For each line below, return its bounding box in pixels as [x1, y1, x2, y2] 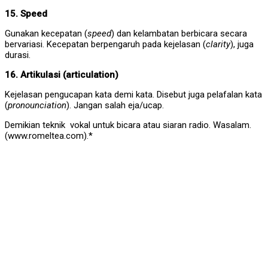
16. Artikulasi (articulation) [5, 69, 118, 81]
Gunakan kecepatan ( [5, 28, 87, 39]
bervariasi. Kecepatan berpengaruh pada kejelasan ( [5, 39, 206, 50]
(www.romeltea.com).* [5, 130, 93, 142]
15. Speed [5, 8, 47, 20]
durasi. [5, 50, 31, 61]
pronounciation [8, 100, 66, 111]
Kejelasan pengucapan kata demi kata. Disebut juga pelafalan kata [5, 89, 262, 100]
